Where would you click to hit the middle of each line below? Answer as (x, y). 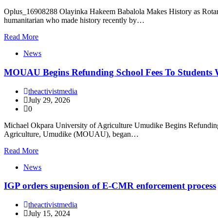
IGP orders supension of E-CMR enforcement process (110, 186)
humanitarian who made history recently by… (74, 20)
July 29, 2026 (49, 100)
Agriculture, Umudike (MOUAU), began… (71, 134)
